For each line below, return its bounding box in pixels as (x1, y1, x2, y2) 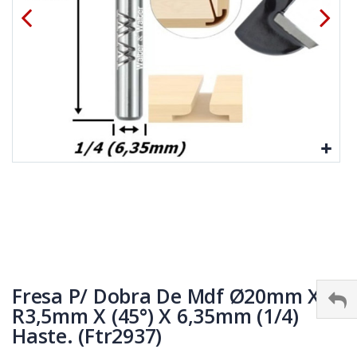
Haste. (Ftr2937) (12, 321, 162, 349)
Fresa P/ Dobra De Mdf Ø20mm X (12, 281, 320, 309)
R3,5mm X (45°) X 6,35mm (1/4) (12, 301, 299, 329)
